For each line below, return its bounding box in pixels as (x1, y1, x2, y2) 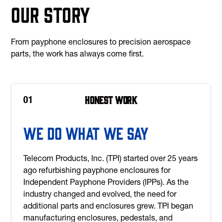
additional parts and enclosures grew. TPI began (23, 201, 194, 211)
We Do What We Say (23, 123, 149, 142)
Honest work (85, 93, 137, 106)
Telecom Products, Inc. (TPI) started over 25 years (23, 153, 198, 163)
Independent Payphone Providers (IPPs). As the (23, 177, 189, 187)
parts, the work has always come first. (11, 49, 144, 58)
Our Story (11, 1, 90, 26)
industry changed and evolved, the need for (23, 189, 177, 199)
